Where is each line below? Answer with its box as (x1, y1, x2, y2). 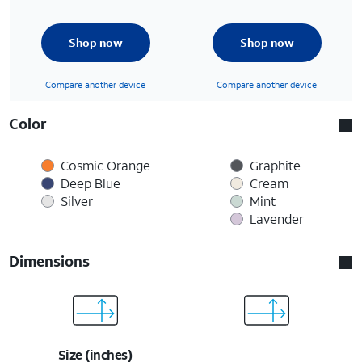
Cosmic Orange (60, 156, 150, 174)
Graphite (249, 156, 301, 174)
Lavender (249, 209, 304, 227)
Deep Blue (60, 174, 120, 192)
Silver (60, 192, 93, 209)
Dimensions (9, 250, 90, 271)
